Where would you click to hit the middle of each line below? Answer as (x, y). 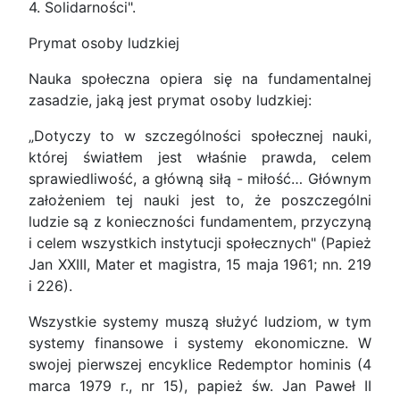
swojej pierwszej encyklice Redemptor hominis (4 (200, 365)
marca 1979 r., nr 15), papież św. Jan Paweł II (200, 386)
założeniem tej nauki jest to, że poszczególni (200, 200)
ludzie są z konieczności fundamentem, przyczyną (200, 222)
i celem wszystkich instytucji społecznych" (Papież (200, 243)
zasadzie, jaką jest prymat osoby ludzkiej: (170, 100)
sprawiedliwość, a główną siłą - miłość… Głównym (200, 179)
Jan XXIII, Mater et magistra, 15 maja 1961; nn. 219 (200, 265)
